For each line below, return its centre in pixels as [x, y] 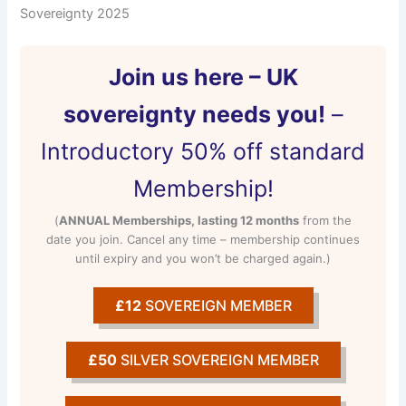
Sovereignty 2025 [75, 13]
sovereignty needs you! [194, 115]
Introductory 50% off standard [203, 152]
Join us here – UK [203, 77]
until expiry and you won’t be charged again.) [203, 259]
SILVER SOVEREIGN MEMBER [217, 359]
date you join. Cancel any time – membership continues [203, 240]
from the [325, 221]
